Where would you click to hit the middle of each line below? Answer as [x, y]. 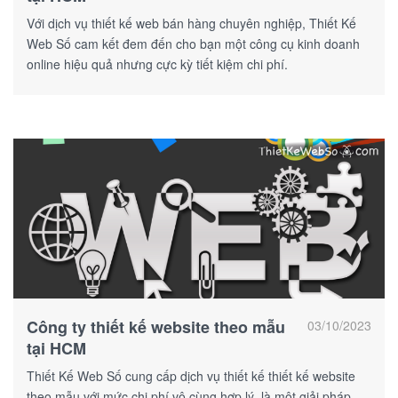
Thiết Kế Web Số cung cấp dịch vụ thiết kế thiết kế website [191, 375]
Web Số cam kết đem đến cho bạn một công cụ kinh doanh [193, 43]
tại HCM [56, 348]
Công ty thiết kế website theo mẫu [156, 326]
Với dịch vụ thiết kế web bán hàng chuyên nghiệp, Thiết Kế [191, 23]
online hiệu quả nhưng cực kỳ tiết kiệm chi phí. [157, 64]
